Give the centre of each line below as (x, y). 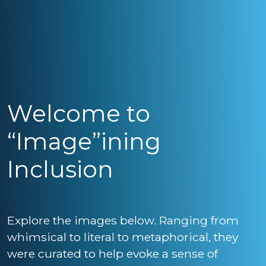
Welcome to (79, 113)
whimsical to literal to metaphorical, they (123, 237)
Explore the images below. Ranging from (123, 220)
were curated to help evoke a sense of (113, 254)
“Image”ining (84, 141)
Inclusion (60, 169)
